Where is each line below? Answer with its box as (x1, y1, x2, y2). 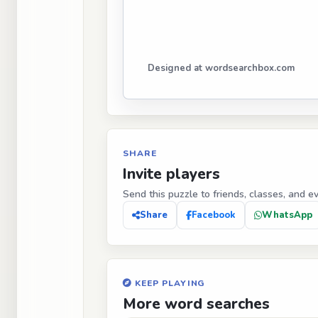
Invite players (123, 164, 220, 184)
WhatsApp (262, 209, 312, 221)
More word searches (123, 294, 270, 314)
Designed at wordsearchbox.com (148, 62, 295, 75)
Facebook (192, 209, 236, 221)
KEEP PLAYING (131, 278, 206, 289)
